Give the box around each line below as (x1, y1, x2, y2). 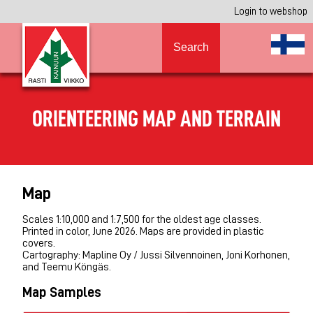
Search (173, 41, 209, 54)
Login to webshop (234, 6, 307, 16)
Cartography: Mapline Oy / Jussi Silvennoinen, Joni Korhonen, (22, 249, 290, 261)
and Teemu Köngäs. (22, 261, 111, 272)
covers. (22, 237, 55, 249)
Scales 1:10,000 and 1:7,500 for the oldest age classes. (22, 213, 261, 225)
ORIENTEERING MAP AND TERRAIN (32, 107, 281, 130)
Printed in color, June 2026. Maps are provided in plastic (22, 225, 264, 237)
